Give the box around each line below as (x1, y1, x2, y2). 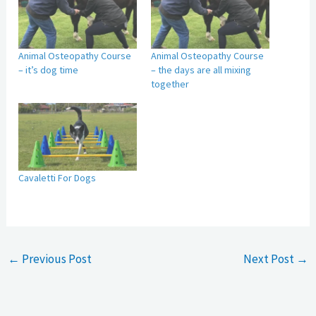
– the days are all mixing (151, 63, 251, 76)
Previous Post (20, 250, 92, 267)
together (151, 77, 189, 90)
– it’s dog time (18, 63, 79, 76)
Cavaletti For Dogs (18, 171, 97, 184)
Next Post (243, 250, 296, 267)
